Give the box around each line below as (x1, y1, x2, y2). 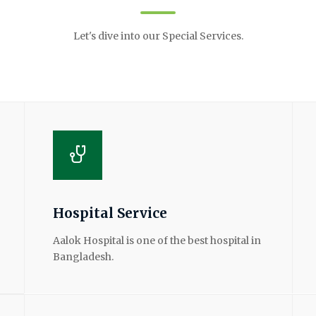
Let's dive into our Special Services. (73, 29, 243, 42)
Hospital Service (53, 204, 167, 221)
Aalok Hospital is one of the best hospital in (53, 233, 261, 247)
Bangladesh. (53, 250, 114, 263)
